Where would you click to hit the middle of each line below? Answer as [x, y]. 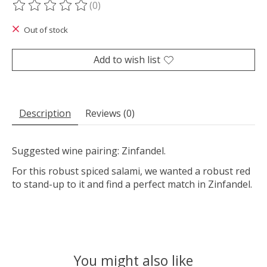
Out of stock [46, 30]
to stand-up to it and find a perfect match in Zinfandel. [133, 184]
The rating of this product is [76, 12]
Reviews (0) [110, 114]
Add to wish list [127, 60]
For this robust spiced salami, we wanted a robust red [131, 171]
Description [45, 114]
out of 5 [164, 12]
